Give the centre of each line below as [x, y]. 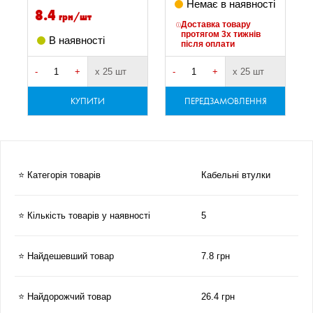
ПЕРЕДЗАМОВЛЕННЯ [225, 101]
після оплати [208, 44]
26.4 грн [218, 297]
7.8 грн [216, 256]
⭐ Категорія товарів [59, 175]
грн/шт [75, 16]
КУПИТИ [88, 101]
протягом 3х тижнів [221, 34]
